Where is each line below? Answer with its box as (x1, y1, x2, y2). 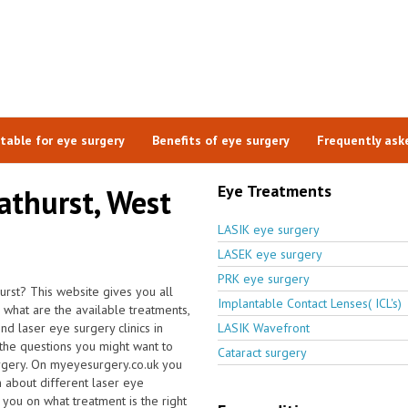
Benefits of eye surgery (151, 131, 290, 148)
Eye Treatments (218, 179, 331, 201)
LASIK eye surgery (218, 220, 320, 238)
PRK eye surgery (218, 270, 310, 287)
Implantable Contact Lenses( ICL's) (218, 294, 402, 311)
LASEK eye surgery (218, 245, 322, 262)
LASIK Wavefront (218, 319, 310, 336)
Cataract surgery (218, 343, 307, 361)
